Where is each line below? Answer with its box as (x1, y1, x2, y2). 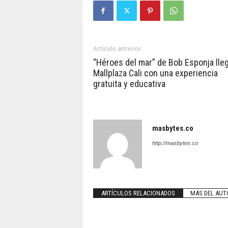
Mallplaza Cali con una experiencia (93, 68, 218, 78)
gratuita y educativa (93, 78, 165, 89)
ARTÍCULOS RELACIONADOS (101, 189, 175, 197)
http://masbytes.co (152, 140, 198, 146)
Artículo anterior (93, 44, 141, 53)
